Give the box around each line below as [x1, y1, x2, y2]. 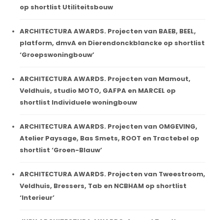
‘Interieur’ [20, 192, 55, 202]
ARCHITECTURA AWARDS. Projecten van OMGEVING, [20, 121, 197, 131]
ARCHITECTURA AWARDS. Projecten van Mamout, [20, 74, 191, 83]
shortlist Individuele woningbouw [20, 97, 137, 107]
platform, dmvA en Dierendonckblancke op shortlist [20, 38, 205, 48]
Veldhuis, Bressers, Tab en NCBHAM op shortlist [20, 181, 187, 191]
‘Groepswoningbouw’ [20, 50, 94, 59]
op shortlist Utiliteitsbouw [20, 2, 113, 12]
